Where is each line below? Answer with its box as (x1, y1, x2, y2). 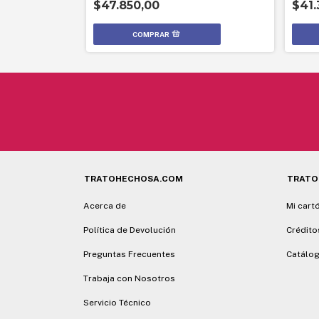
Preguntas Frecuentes (83, 249, 175, 259)
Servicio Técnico (83, 298, 151, 308)
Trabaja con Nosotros (83, 273, 175, 283)
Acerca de (83, 201, 126, 211)
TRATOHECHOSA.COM (84, 174, 183, 184)
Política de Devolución (83, 225, 176, 235)
